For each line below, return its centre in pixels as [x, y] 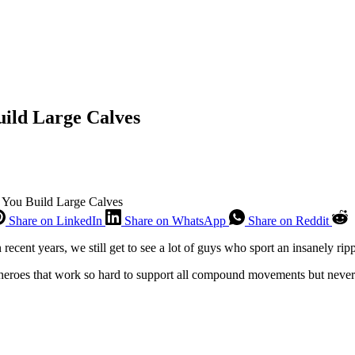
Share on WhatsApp [175, 220]
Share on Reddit [288, 220]
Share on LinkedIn [55, 220]
